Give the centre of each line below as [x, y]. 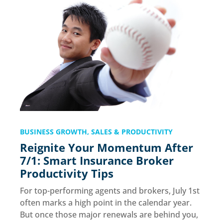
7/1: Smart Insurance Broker [97, 161]
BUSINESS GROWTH [54, 132]
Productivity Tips [68, 173]
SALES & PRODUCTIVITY [132, 132]
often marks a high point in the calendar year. [106, 203]
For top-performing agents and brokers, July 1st [110, 191]
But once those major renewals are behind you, [109, 215]
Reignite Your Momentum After [107, 148]
